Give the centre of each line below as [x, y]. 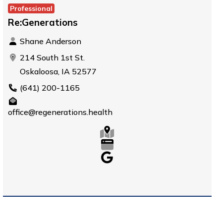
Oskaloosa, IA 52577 [57, 71]
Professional [31, 8]
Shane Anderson [49, 41]
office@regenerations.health [60, 112]
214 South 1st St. [51, 57]
